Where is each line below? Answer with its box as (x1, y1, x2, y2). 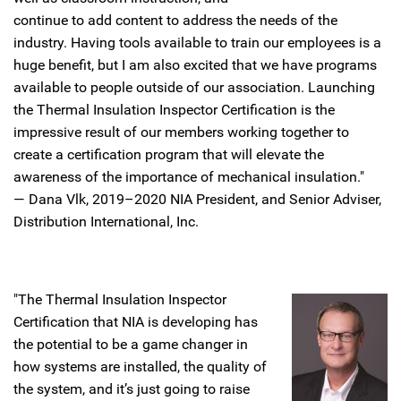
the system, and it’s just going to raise (13, 380, 250, 397)
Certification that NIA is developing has (13, 313, 258, 330)
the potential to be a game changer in (13, 336, 248, 353)
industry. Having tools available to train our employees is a (13, 34, 381, 51)
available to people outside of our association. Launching (13, 79, 375, 96)
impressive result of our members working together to (13, 124, 349, 141)
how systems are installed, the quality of (13, 358, 267, 375)
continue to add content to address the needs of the (13, 12, 337, 29)
